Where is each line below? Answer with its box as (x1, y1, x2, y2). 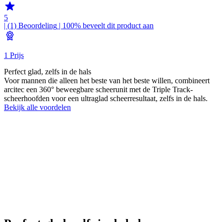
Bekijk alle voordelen (4, 103, 71, 111)
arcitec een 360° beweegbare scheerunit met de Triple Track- (4, 85, 193, 94)
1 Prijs (4, 51, 24, 59)
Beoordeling (18, 21, 57, 30)
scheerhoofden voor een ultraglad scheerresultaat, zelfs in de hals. (4, 94, 208, 103)
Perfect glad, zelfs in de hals (4, 67, 91, 76)
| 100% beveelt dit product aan (57, 21, 154, 30)
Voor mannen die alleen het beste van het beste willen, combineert (4, 76, 210, 85)
